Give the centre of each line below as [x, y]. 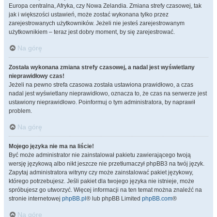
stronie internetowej [35, 199]
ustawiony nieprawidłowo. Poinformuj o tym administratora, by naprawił [102, 102]
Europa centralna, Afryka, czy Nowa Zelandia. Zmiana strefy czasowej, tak [105, 6]
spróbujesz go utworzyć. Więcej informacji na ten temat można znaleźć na [105, 190]
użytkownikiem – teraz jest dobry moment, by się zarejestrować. [92, 32]
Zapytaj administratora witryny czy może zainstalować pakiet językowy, [101, 172]
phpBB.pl [74, 199]
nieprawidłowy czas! [37, 76]
